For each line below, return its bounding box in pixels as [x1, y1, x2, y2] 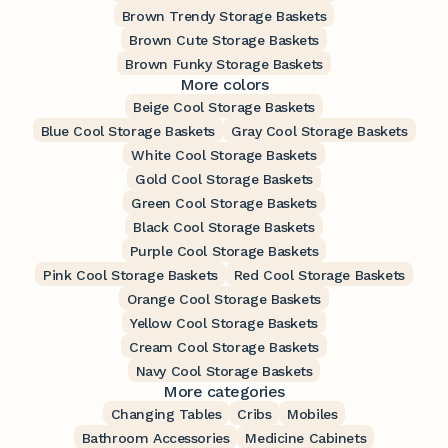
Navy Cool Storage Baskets [135, 363, 313, 380]
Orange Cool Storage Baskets [127, 291, 321, 308]
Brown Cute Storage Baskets [128, 32, 320, 49]
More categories [163, 382, 285, 402]
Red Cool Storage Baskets [233, 267, 405, 284]
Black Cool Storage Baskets [133, 219, 315, 236]
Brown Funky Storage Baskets [125, 56, 323, 73]
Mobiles [287, 406, 338, 423]
